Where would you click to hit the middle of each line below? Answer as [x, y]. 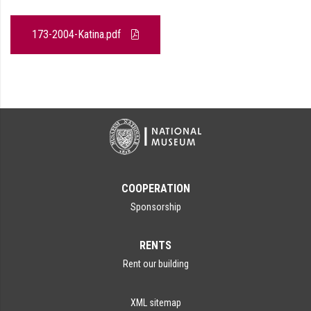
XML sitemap [155, 303]
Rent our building [155, 264]
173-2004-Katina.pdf [78, 34]
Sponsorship [155, 207]
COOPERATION [155, 188]
